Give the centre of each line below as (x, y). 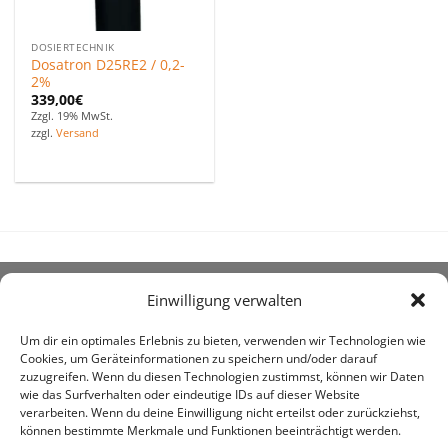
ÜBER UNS (59, 305)
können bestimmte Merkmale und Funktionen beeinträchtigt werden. (210, 431)
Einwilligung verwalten (224, 300)
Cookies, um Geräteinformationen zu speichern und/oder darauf (198, 359)
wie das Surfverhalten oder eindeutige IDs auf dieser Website (190, 395)
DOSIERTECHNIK (73, 47)
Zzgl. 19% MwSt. (72, 116)
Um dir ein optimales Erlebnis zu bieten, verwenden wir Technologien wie (223, 341)
